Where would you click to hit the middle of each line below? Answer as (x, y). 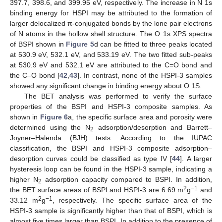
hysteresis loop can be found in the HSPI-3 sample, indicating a (111, 169)
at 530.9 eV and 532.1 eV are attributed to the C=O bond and (111, 65)
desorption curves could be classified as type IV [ (91, 158)
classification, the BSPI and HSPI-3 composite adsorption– (111, 148)
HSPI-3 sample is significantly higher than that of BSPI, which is (111, 210)
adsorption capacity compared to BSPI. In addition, (127, 179)
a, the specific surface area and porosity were (140, 117)
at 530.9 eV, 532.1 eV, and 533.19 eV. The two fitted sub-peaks (111, 54)
